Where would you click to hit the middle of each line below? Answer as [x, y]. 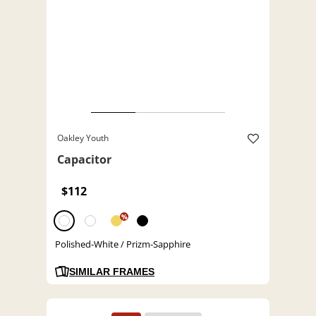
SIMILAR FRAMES [112, 272]
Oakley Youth [83, 138]
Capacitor [84, 160]
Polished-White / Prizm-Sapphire [123, 244]
